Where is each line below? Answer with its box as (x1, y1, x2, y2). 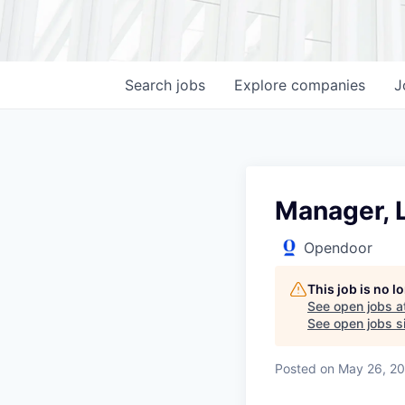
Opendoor (304, 239, 372, 257)
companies (291, 76, 365, 94)
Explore (234, 76, 291, 94)
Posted (275, 361, 316, 376)
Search (125, 76, 176, 94)
